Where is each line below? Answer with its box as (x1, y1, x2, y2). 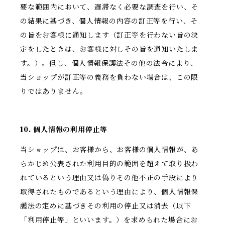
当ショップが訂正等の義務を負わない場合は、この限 (20, 73, 199, 82)
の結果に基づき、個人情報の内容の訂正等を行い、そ (20, 17, 198, 26)
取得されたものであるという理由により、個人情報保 (20, 187, 199, 197)
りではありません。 (20, 87, 88, 96)
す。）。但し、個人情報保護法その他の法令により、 (20, 59, 198, 68)
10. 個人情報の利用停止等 (20, 125, 108, 135)
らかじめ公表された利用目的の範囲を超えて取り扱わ (20, 159, 199, 169)
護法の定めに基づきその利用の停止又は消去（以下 (20, 201, 191, 211)
